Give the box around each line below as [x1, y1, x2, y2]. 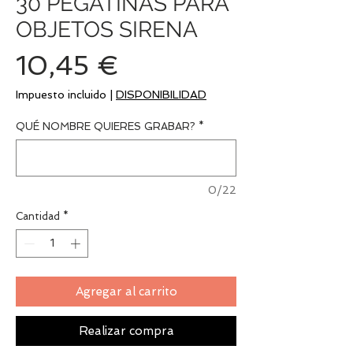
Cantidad [16, 210, 60, 222]
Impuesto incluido [16, 88, 106, 101]
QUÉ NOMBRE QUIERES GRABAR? [16, 121, 195, 132]
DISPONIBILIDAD [116, 88, 206, 101]
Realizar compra [78, 323, 174, 338]
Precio [118, 49, 202, 80]
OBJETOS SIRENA [16, 17, 198, 43]
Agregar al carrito [75, 284, 177, 299]
